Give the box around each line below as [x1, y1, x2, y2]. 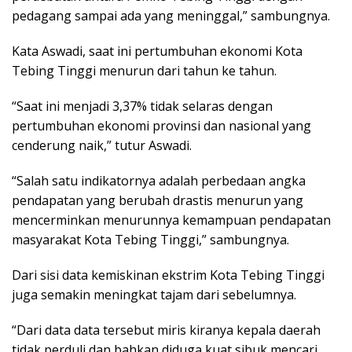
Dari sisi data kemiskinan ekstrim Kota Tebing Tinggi [12, 266, 324, 284]
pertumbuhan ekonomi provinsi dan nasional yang [12, 116, 311, 134]
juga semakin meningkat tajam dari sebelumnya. [12, 285, 296, 303]
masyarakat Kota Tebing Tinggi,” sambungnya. [12, 230, 289, 248]
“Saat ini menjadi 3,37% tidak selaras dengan [12, 97, 273, 115]
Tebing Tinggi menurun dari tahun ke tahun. [12, 61, 277, 79]
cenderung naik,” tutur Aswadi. [12, 136, 192, 154]
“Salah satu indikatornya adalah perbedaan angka [12, 171, 306, 189]
